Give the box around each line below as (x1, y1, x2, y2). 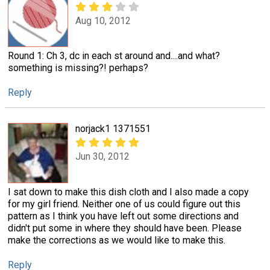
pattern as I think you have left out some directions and (8, 210, 239, 222)
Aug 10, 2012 (75, 14, 131, 27)
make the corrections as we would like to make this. (8, 234, 225, 246)
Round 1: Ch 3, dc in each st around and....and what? (8, 50, 220, 62)
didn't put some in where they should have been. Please (8, 222, 242, 234)
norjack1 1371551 (75, 122, 151, 134)
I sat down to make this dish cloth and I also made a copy (8, 186, 249, 198)
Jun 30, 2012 (75, 150, 130, 162)
